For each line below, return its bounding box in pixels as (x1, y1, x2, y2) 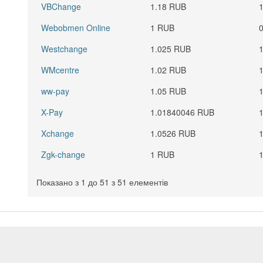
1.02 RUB (150, 64, 187, 76)
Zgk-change (41, 149, 86, 160)
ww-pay (41, 85, 70, 97)
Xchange (41, 127, 75, 139)
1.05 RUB (150, 85, 187, 97)
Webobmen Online (41, 22, 111, 33)
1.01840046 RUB (150, 106, 215, 118)
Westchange (41, 43, 88, 55)
